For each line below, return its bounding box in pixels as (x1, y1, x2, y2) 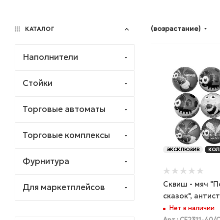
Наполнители (23, 51, 78, 62)
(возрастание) (151, 24, 202, 33)
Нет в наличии (169, 204, 215, 213)
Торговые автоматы (23, 103, 106, 114)
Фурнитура (23, 155, 69, 166)
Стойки (23, 77, 53, 88)
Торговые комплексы (23, 129, 110, 140)
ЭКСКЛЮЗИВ (166, 146, 199, 153)
